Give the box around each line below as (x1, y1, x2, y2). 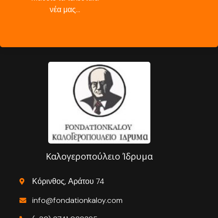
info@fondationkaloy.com (32, 195, 123, 206)
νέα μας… (49, 4, 80, 15)
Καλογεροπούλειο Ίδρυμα (46, 150, 153, 162)
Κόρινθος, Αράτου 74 (32, 176, 104, 187)
